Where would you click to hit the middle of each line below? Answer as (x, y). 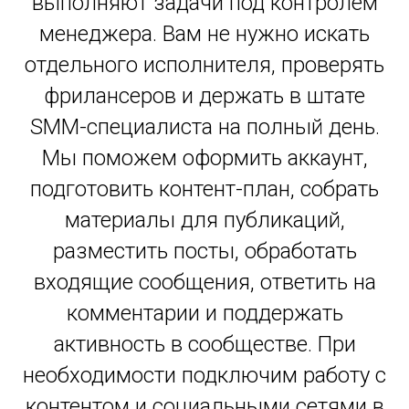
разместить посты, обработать (204, 251)
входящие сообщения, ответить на (204, 282)
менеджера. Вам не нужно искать (204, 34)
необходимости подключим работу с (204, 375)
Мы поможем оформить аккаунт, (204, 158)
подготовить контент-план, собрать (204, 189)
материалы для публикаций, (204, 220)
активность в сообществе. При (204, 344)
